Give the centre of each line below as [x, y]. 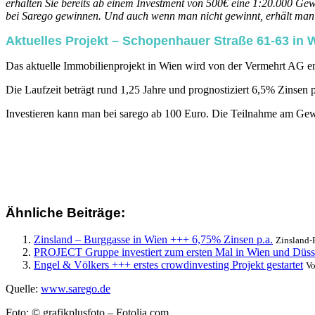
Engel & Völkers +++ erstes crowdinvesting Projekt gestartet [168, 265]
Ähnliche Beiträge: [65, 212]
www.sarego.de [76, 289]
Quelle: [23, 289]
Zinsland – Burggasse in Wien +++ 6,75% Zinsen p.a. [153, 240]
